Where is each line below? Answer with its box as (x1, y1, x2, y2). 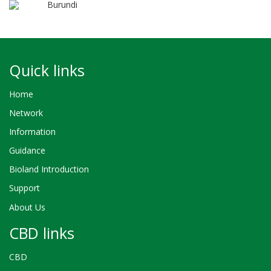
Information (9, 125, 56, 137)
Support (9, 182, 40, 194)
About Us (9, 201, 45, 213)
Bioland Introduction (9, 163, 89, 175)
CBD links (9, 223, 74, 244)
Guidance (9, 145, 45, 157)
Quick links (9, 59, 85, 80)
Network (9, 106, 43, 119)
